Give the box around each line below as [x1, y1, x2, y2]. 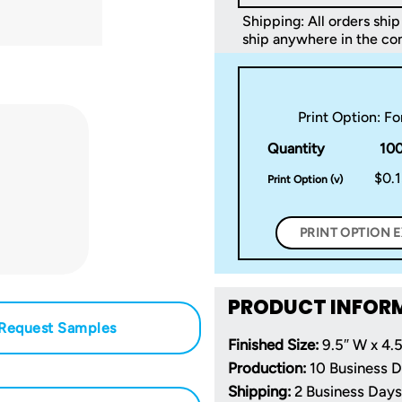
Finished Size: [228, 335, 319, 354]
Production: [228, 358, 306, 377]
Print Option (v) [267, 172, 344, 186]
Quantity [267, 139, 326, 157]
